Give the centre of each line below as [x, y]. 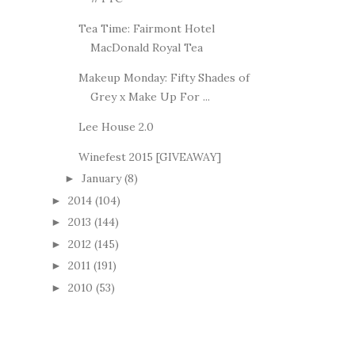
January [101, 179]
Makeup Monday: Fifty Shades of [164, 77]
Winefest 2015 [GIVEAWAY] [149, 157]
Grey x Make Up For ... [150, 96]
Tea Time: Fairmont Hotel [146, 28]
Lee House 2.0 [116, 126]
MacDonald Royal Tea [146, 47]
